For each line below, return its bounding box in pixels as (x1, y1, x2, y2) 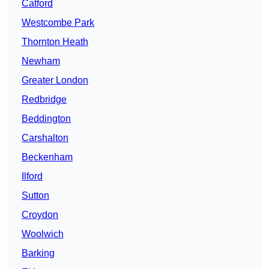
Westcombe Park (22, 17, 94, 28)
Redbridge (22, 94, 67, 105)
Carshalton (22, 133, 68, 144)
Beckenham (22, 152, 73, 163)
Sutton (22, 190, 49, 201)
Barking (22, 248, 55, 259)
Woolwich (22, 229, 64, 240)
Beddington (22, 113, 71, 124)
